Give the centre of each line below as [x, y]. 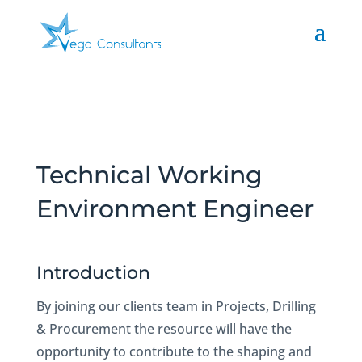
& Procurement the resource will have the [164, 329]
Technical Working [149, 175]
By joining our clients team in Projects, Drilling [176, 306]
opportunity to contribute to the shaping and [174, 351]
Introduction [93, 273]
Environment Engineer [175, 209]
